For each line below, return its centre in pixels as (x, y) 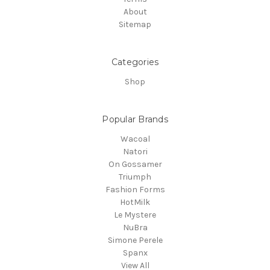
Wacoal (135, 139)
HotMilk (135, 202)
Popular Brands (135, 119)
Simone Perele (135, 240)
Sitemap (135, 24)
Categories (135, 62)
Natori (135, 151)
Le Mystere (135, 215)
